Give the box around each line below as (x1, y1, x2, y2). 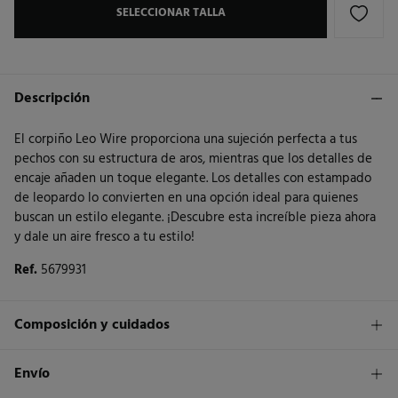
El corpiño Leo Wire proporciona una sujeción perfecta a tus (14, 128, 357, 150)
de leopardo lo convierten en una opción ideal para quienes (14, 187, 358, 209)
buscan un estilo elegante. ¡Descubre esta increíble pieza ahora (14, 206, 376, 228)
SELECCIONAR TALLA (115, 3, 226, 22)
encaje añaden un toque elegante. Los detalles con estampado (14, 167, 371, 189)
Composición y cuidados (14, 313, 170, 337)
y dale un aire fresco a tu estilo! (14, 226, 195, 248)
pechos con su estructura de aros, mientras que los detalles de (14, 147, 372, 170)
